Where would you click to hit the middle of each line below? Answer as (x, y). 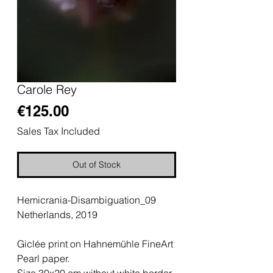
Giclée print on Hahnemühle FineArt (95, 243)
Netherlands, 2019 (57, 214)
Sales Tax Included (58, 131)
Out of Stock (97, 164)
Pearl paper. (43, 258)
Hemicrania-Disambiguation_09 (87, 200)
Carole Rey (47, 89)
